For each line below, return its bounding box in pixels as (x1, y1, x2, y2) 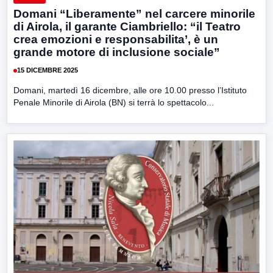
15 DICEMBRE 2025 (17, 66, 78, 74)
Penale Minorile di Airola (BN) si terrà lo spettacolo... (13, 97, 214, 107)
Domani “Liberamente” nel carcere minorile (13, 7, 255, 20)
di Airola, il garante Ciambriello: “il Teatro (13, 19, 241, 33)
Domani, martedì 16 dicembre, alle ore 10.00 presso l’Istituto (13, 85, 247, 95)
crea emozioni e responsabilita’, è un (13, 32, 218, 46)
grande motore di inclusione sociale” (13, 45, 220, 58)
